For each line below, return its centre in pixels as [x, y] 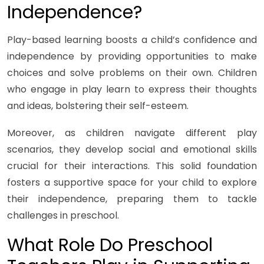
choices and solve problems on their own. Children [132, 73]
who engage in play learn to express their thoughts [132, 90]
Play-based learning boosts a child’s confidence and [132, 40]
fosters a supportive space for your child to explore [132, 183]
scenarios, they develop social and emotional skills [132, 150]
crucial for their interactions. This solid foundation [132, 166]
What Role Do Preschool [110, 245]
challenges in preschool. [63, 216]
